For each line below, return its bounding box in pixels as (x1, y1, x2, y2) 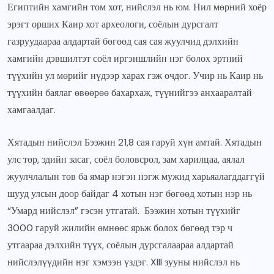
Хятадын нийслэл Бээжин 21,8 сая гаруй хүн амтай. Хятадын (7, 136, 262, 149)
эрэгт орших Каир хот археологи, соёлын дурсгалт (7, 18, 218, 31)
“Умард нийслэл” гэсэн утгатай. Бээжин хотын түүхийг (7, 204, 240, 218)
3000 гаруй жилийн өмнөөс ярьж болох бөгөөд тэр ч (7, 221, 232, 235)
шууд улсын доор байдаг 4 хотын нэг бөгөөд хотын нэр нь (7, 187, 252, 201)
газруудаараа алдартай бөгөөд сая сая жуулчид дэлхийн (7, 35, 239, 48)
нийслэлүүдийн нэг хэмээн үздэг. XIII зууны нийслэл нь (7, 256, 240, 269)
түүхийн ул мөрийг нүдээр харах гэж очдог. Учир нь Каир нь (7, 69, 263, 83)
